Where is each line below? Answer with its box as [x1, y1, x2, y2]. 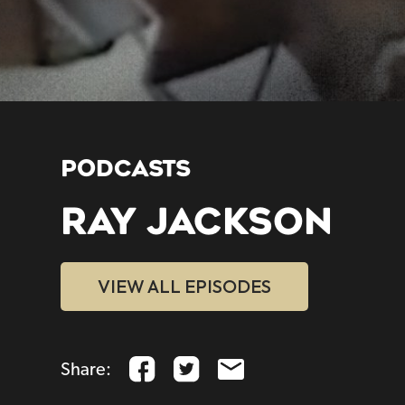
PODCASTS [61, 155, 192, 183]
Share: [61, 360, 112, 379]
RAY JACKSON [61, 201, 334, 244]
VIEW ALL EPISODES [98, 275, 272, 298]
